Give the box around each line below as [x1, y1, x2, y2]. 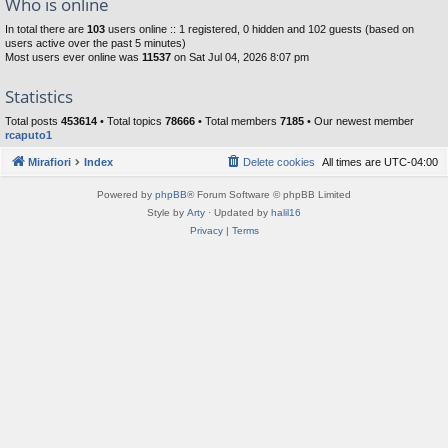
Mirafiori [28, 156, 71, 169]
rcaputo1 [5, 128, 52, 141]
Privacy [189, 225, 223, 237]
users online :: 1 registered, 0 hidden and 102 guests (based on [105, 22, 414, 35]
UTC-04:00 [384, 156, 438, 169]
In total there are [5, 22, 87, 35]
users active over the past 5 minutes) [5, 36, 186, 49]
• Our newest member [304, 114, 414, 127]
